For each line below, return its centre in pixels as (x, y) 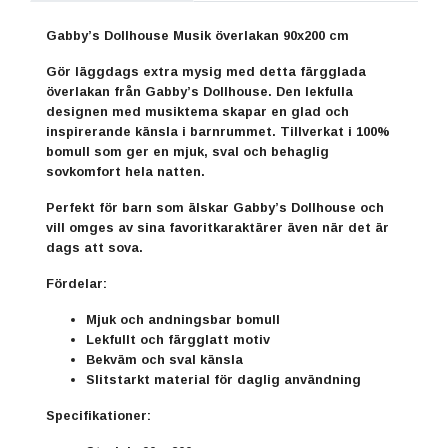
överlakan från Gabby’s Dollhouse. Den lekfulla (199, 91)
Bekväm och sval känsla (164, 359)
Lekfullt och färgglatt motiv (178, 339)
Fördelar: (76, 283)
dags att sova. (94, 247)
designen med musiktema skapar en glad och (197, 111)
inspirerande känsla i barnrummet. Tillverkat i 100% (218, 131)
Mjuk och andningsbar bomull (183, 319)
